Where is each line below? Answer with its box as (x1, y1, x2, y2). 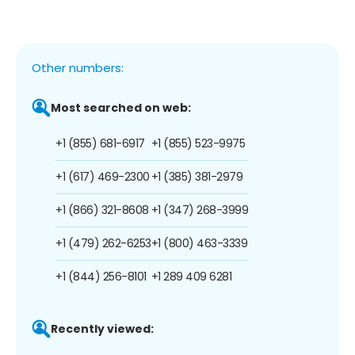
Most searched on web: (51, 99, 191, 116)
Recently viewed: (51, 320, 154, 337)
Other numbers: (32, 59, 124, 76)
